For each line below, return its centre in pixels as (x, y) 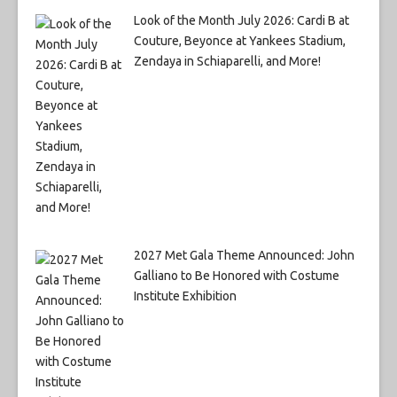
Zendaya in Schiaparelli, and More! (227, 61)
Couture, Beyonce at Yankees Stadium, (239, 40)
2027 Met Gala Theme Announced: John (244, 256)
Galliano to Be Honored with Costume (236, 276)
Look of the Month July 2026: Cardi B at (241, 20)
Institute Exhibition (185, 296)
